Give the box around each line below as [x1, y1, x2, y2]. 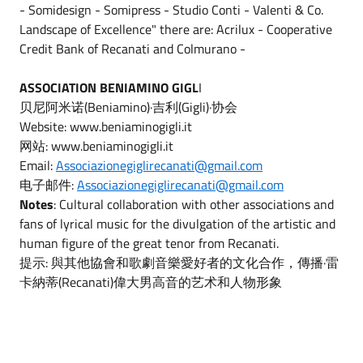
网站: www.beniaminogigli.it [19, 135, 173, 156]
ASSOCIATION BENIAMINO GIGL [19, 77, 199, 97]
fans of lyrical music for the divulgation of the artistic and [19, 213, 335, 233]
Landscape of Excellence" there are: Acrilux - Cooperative [19, 19, 332, 39]
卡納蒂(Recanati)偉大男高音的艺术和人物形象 [19, 271, 282, 292]
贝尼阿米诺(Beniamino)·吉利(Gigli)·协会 [19, 96, 237, 117]
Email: [19, 155, 56, 175]
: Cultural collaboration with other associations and [53, 194, 334, 214]
